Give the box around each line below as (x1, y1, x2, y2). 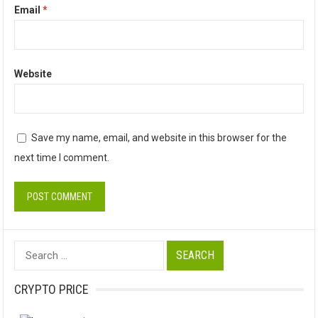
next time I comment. (14, 152, 110, 163)
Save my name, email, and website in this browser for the (31, 132, 287, 143)
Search (13, 243, 48, 256)
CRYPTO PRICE (14, 282, 89, 297)
